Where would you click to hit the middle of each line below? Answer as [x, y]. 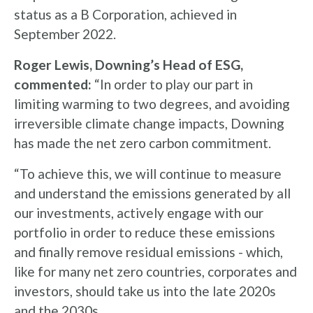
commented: [53, 84]
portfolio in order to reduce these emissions [145, 232]
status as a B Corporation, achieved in [125, 14]
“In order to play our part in [172, 84]
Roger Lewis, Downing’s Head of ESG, [129, 65]
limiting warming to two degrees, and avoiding [152, 104]
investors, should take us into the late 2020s [145, 291]
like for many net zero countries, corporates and [155, 271]
